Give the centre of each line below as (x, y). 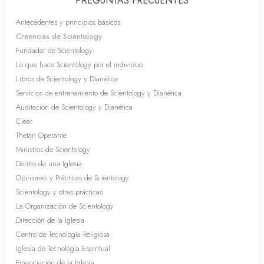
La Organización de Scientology (65, 206)
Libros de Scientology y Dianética (67, 79)
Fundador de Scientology (54, 50)
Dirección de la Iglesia (50, 220)
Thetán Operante (41, 135)
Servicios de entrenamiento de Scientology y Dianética (99, 93)
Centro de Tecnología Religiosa (63, 234)
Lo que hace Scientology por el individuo (79, 65)
